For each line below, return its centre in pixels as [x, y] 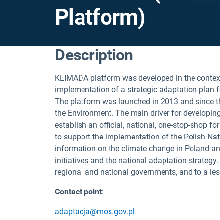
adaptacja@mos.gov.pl [95, 211]
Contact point [78, 192]
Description [94, 55]
